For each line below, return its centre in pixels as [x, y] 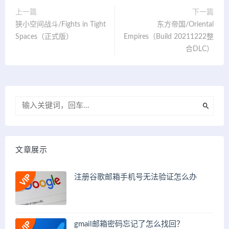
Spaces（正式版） [44, 37]
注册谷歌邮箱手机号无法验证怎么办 [135, 177]
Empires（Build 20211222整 [169, 37]
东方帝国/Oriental [185, 24]
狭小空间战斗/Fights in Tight [61, 24]
